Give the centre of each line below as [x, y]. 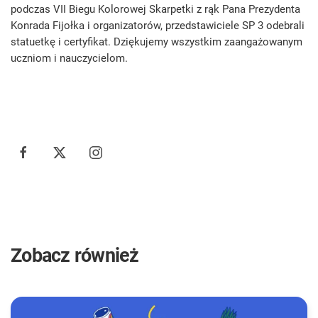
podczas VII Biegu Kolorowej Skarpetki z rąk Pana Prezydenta [155, 9]
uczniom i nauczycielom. [69, 58]
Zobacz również [75, 255]
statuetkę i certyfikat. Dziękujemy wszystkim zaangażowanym [157, 42]
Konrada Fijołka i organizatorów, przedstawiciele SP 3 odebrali [158, 25]
